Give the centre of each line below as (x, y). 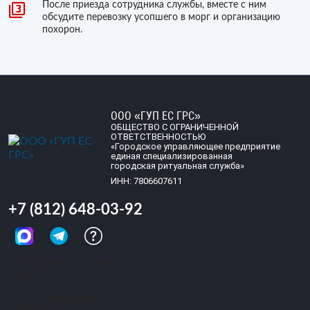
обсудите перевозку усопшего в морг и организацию (161, 18)
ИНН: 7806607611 (146, 181)
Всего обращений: (55, 297)
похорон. (62, 30)
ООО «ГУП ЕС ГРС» (155, 116)
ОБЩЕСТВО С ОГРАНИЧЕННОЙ (174, 127)
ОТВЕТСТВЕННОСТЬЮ (158, 137)
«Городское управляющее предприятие (195, 147)
